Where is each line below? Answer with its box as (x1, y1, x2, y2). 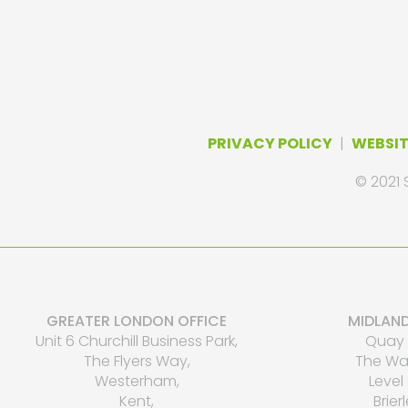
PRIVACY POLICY (208, 132, 332, 154)
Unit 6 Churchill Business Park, (36, 330, 238, 352)
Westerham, (94, 370, 179, 392)
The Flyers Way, (83, 350, 190, 372)
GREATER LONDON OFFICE (46, 310, 227, 331)
